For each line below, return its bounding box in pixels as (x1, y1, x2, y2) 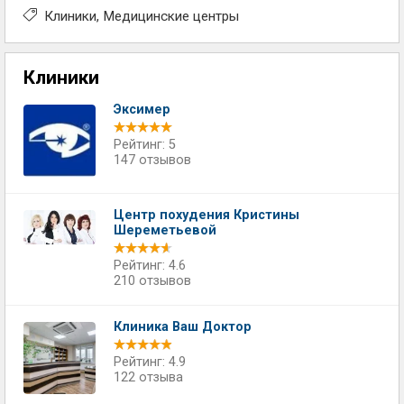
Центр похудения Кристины (114, 207, 299, 223)
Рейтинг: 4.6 (114, 258, 186, 273)
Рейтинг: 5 (114, 137, 176, 152)
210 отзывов (114, 273, 191, 289)
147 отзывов (114, 152, 191, 168)
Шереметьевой (114, 223, 216, 238)
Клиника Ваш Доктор (114, 319, 252, 335)
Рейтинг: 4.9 (114, 354, 186, 370)
